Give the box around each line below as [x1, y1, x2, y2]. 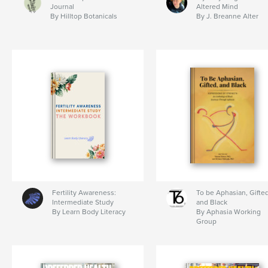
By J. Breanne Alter [196, 12, 258, 21]
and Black [196, 198, 227, 207]
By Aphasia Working [196, 208, 261, 217]
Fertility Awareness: [51, 188, 116, 197]
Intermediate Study [51, 198, 114, 207]
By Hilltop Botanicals [50, 12, 117, 21]
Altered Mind [196, 2, 238, 11]
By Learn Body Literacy [51, 208, 126, 217]
